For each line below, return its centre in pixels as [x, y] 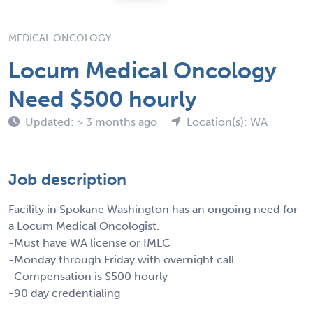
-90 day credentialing [64, 293]
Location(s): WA [227, 122]
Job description [67, 179]
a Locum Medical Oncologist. [84, 226]
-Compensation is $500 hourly [88, 276]
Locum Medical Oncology [143, 70]
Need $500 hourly [103, 99]
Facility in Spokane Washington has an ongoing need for [153, 209]
